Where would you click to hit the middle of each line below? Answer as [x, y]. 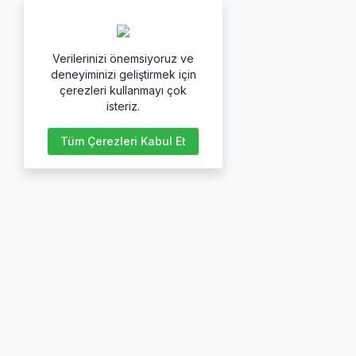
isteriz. [123, 106]
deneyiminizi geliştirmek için [123, 74]
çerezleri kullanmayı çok [123, 90]
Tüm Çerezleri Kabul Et [123, 141]
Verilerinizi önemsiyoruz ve [123, 58]
